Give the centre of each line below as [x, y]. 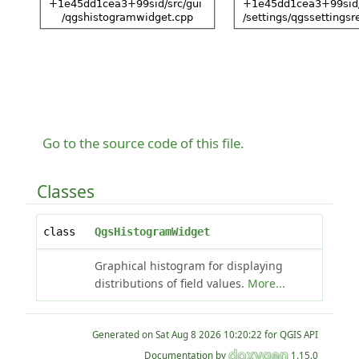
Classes [65, 191]
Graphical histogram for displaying [188, 265]
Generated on [124, 334]
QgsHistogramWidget [152, 231]
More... [266, 283]
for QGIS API [290, 334]
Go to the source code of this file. [144, 143]
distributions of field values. [171, 283]
